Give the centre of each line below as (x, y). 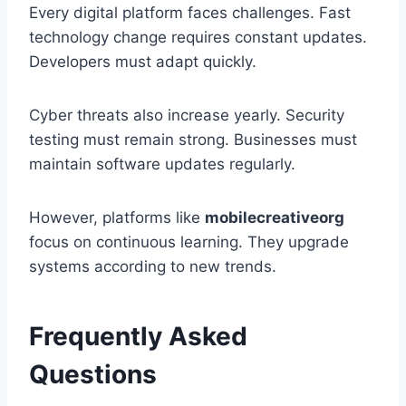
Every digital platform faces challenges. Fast (190, 13)
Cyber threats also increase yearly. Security (187, 116)
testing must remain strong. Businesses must (193, 140)
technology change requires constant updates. (198, 38)
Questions (93, 375)
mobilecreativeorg (275, 218)
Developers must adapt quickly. (143, 62)
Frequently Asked (138, 337)
